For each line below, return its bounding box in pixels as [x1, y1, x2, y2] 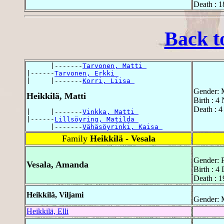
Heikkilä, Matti [26, 91, 86, 101]
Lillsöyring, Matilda [54, 115, 138, 123]
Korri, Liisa [82, 77, 134, 85]
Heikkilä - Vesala [89, 133, 155, 144]
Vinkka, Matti [82, 108, 138, 116]
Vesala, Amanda [26, 159, 88, 170]
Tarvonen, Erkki [54, 69, 118, 77]
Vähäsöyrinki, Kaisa [82, 123, 162, 131]
